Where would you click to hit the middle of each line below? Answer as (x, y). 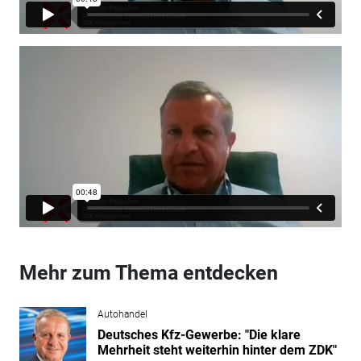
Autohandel (122, 314)
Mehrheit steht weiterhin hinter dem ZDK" (217, 350)
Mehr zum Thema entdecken (148, 272)
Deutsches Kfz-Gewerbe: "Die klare (199, 334)
